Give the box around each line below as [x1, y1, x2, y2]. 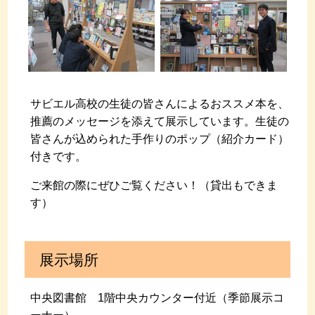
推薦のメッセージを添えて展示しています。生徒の [30, 115, 290, 128]
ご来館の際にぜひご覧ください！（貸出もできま [30, 179, 278, 192]
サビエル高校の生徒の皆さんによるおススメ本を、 [30, 98, 290, 110]
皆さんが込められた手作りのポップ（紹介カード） [30, 133, 290, 146]
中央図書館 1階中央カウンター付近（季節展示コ [30, 291, 285, 304]
